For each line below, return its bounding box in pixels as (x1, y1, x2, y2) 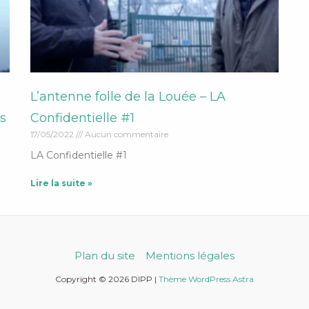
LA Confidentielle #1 (30, 148, 127, 161)
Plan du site (74, 249, 135, 262)
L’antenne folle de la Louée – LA (30, 88, 226, 104)
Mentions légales (145, 249, 235, 262)
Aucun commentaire (83, 128, 168, 139)
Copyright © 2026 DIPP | (54, 274, 159, 284)
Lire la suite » (30, 177, 92, 188)
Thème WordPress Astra (158, 274, 254, 284)
